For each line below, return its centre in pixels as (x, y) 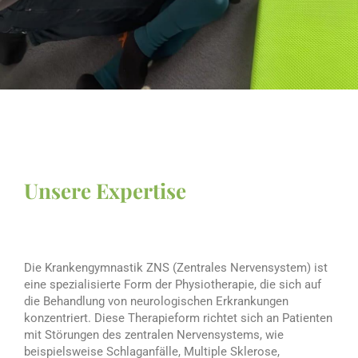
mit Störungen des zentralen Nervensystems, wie (154, 335)
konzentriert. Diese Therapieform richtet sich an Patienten (178, 318)
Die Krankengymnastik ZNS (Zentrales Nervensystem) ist (176, 268)
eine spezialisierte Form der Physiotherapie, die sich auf (173, 285)
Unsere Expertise (105, 191)
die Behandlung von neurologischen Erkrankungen (156, 302)
